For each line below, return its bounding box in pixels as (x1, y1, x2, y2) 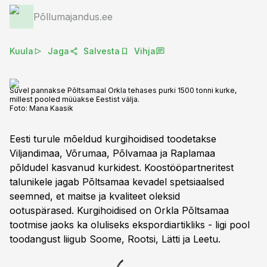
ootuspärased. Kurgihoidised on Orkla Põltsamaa (10, 204, 229, 216)
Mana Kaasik (29, 104, 73, 113)
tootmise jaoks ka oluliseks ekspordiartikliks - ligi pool (10, 219, 250, 231)
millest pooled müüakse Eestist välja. (10, 95, 139, 104)
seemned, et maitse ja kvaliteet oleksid (10, 190, 180, 202)
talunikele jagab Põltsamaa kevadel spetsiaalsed (10, 176, 224, 188)
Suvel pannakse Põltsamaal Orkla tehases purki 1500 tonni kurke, (10, 86, 237, 95)
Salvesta (83, 46, 120, 56)
